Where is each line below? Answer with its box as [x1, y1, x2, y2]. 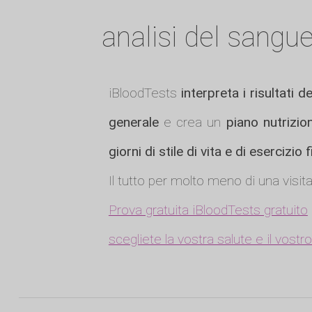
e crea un [158, 114, 226, 131]
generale [108, 114, 159, 131]
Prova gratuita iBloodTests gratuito [108, 202, 308, 219]
